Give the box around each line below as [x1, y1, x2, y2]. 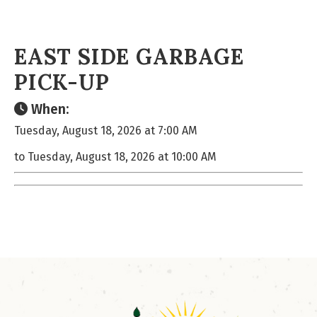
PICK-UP [14, 69, 110, 96]
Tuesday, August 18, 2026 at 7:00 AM [14, 124, 197, 137]
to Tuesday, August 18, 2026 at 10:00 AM [14, 150, 217, 163]
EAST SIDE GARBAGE [14, 43, 244, 70]
